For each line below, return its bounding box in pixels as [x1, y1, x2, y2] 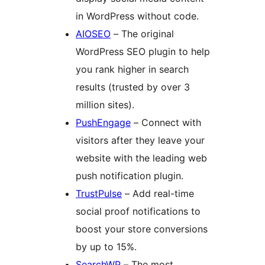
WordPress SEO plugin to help [76, 45, 210, 57]
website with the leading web [76, 151, 207, 164]
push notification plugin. [76, 169, 183, 182]
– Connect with [131, 116, 201, 128]
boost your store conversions [76, 222, 208, 235]
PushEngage [76, 116, 131, 128]
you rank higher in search [76, 63, 189, 75]
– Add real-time [122, 187, 194, 199]
